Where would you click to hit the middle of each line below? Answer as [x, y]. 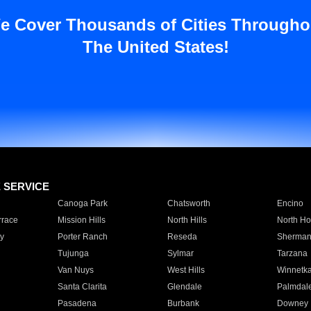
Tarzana [292, 253]
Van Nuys [75, 270]
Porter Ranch [82, 237]
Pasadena [77, 303]
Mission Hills [81, 220]
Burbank [183, 303]
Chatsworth [188, 203]
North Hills [187, 220]
